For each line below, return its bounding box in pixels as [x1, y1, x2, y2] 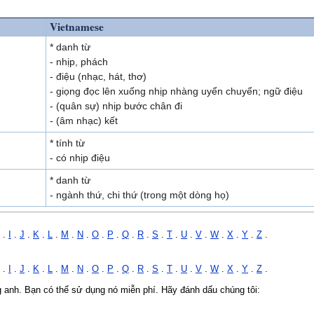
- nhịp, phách [50, 56, 108, 67]
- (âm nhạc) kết [50, 115, 118, 126]
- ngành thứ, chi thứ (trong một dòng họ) [50, 189, 229, 200]
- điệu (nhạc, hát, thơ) [50, 71, 146, 82]
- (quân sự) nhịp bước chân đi [50, 100, 182, 111]
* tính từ [50, 137, 85, 149]
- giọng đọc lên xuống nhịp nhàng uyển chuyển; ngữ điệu [50, 86, 303, 97]
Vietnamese [50, 19, 104, 34]
